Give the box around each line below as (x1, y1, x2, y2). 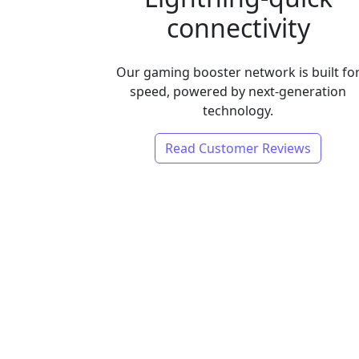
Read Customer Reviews (165, 139, 312, 157)
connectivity (166, 10, 310, 45)
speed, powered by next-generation (130, 83, 347, 100)
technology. (203, 102, 274, 119)
